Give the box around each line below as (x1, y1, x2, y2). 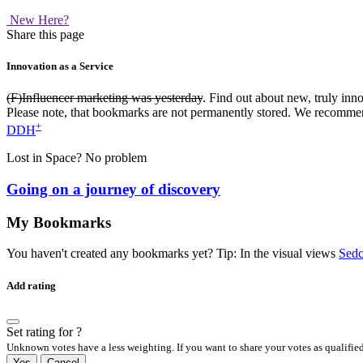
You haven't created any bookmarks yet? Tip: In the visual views (6, 246, 339, 261)
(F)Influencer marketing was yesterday (6, 90, 203, 105)
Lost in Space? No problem (6, 151, 147, 165)
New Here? (10, 12, 69, 27)
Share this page (6, 27, 84, 41)
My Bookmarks (6, 213, 111, 231)
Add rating (6, 279, 56, 292)
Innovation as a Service (6, 59, 113, 72)
